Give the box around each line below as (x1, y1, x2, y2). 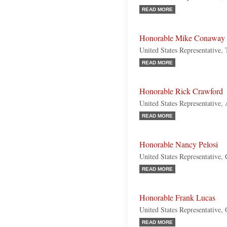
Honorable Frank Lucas (139, 192, 215, 203)
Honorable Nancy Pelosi (139, 139, 218, 150)
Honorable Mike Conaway (139, 32, 225, 44)
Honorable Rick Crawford (139, 86, 223, 97)
